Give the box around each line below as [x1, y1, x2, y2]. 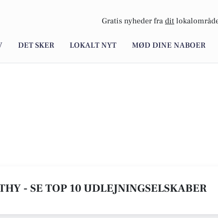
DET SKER [18, 40, 54, 51]
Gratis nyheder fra [102, 16, 165, 26]
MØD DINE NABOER [132, 40, 205, 51]
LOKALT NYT [70, 40, 116, 51]
